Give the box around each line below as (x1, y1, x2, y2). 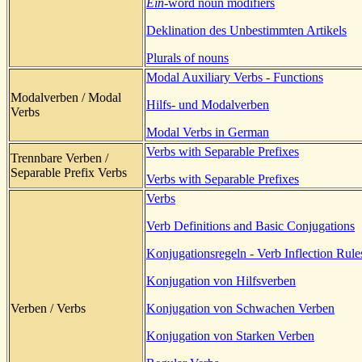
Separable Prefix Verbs (11, 165, 127, 179)
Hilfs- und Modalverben (146, 97, 269, 112)
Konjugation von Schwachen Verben (146, 301, 335, 315)
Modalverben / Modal (11, 90, 121, 104)
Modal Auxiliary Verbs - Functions (146, 69, 323, 84)
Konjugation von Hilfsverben (146, 273, 296, 288)
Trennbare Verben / (11, 150, 108, 165)
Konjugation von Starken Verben (146, 328, 314, 343)
